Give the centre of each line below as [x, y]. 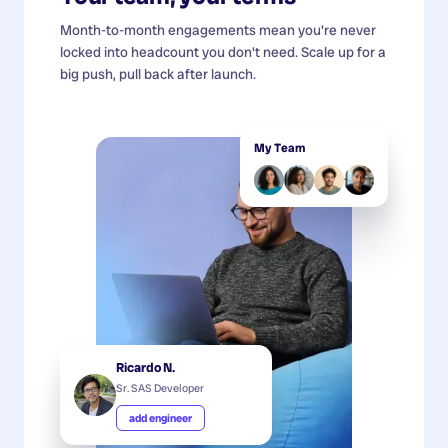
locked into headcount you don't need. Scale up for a [223, 51]
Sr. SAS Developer [160, 387]
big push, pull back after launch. [158, 73]
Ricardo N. [145, 367]
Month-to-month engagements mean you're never [218, 29]
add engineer [160, 417]
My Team [279, 147]
